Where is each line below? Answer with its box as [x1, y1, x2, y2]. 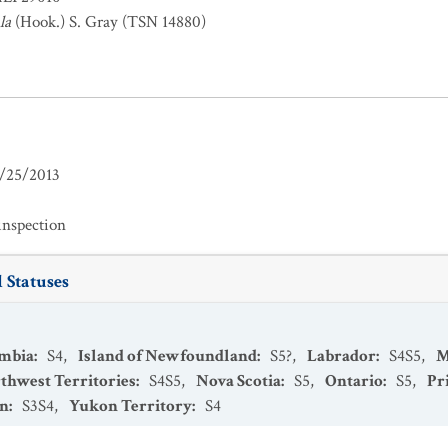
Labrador [307, 345, 376, 367]
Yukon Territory [69, 395, 192, 417]
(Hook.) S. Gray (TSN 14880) [11, 11, 206, 33]
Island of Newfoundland [78, 345, 257, 367]
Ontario [325, 370, 383, 392]
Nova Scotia [196, 370, 281, 392]
